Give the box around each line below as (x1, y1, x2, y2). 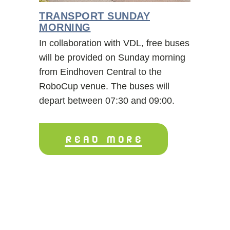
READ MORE (65, 129, 142, 148)
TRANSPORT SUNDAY (39, 10, 150, 22)
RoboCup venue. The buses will (39, 81, 169, 91)
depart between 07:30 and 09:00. (39, 95, 175, 106)
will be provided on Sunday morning (39, 52, 185, 63)
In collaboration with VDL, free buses (39, 37, 189, 48)
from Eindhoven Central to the (39, 66, 162, 77)
